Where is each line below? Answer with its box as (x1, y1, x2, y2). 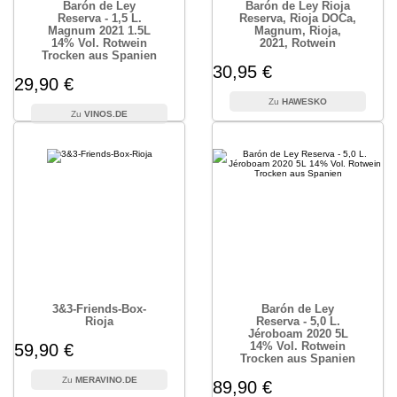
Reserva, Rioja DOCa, (239, 12, 356, 25)
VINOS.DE (84, 109, 128, 119)
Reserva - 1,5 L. (57, 12, 142, 25)
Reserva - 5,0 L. (255, 315, 340, 328)
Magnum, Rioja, (254, 24, 341, 37)
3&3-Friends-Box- (52, 302, 146, 315)
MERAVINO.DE (74, 375, 137, 385)
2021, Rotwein (260, 36, 336, 50)
